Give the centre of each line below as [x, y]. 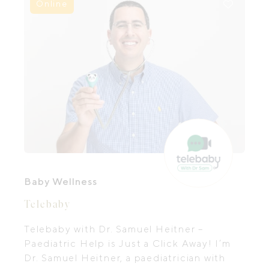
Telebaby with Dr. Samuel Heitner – [114, 229]
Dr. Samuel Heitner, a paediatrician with [125, 258]
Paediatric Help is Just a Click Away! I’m [128, 243]
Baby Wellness [61, 182]
